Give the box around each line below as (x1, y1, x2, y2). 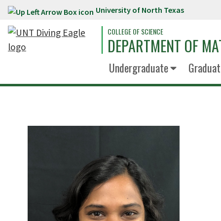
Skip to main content (5, 6, 92, 18)
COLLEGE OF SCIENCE (108, 26, 163, 37)
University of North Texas (96, 5, 184, 15)
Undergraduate (109, 60, 168, 75)
